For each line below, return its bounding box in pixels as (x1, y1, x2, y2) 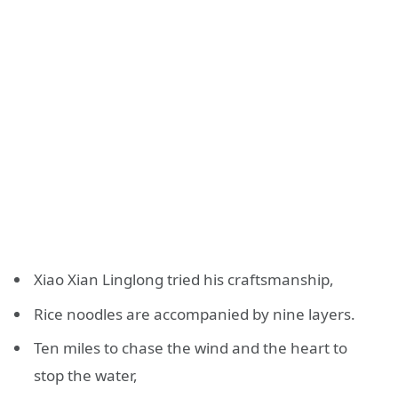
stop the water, (34, 365, 138, 386)
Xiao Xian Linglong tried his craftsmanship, (34, 269, 334, 291)
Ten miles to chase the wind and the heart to (34, 338, 347, 359)
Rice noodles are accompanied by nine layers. (34, 303, 355, 324)
